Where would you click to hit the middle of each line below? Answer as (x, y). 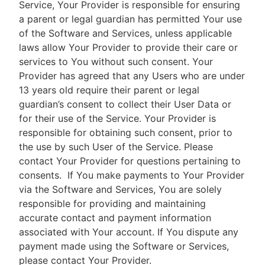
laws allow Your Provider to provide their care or (128, 47)
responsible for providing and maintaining (112, 203)
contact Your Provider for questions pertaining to (130, 161)
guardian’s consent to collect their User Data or (125, 104)
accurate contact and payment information (115, 218)
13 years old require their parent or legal (109, 90)
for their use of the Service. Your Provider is (117, 118)
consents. (43, 175)
